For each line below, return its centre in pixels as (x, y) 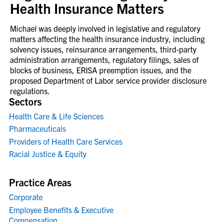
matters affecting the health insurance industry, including (107, 38)
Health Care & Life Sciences (56, 116)
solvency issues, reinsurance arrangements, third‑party (103, 49)
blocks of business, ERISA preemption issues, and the (101, 70)
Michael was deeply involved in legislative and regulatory (105, 28)
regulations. (30, 90)
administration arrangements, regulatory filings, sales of (104, 59)
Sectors (25, 101)
